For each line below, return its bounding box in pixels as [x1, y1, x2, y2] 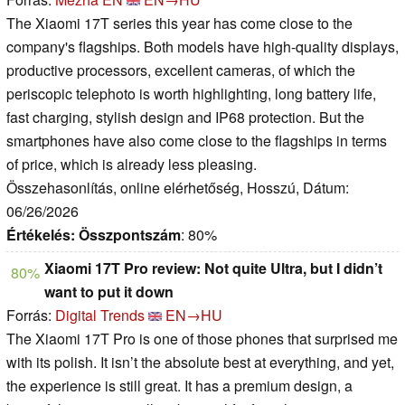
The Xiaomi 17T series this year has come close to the [6, 13, 353, 34]
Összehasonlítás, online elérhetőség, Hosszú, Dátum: [6, 177, 349, 199]
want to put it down [44, 281, 174, 303]
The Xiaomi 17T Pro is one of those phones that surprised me [6, 328, 398, 350]
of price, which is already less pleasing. [6, 154, 257, 175]
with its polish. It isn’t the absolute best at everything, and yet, [6, 352, 394, 373]
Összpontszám [79, 224, 181, 246]
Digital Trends [55, 305, 145, 326]
